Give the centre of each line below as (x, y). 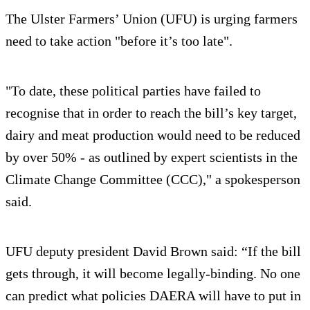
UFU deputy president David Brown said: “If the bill (153, 251)
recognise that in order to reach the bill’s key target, (151, 112)
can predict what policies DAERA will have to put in (153, 295)
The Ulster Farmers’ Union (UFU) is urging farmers (152, 18)
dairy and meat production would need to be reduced (153, 135)
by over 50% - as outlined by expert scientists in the (152, 157)
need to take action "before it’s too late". (119, 40)
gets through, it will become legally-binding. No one (153, 273)
